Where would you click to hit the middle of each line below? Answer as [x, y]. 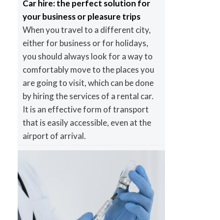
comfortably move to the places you [88, 70]
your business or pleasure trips [81, 17]
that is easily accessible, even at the [87, 123]
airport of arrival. [54, 136]
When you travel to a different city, [86, 30]
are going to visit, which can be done [88, 83]
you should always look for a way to [87, 56]
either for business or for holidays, [85, 43]
